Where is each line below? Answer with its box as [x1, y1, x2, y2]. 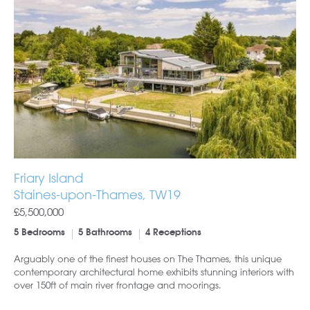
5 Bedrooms [14, 228, 65, 237]
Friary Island [14, 170, 83, 185]
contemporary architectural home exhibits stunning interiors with [14, 265, 294, 277]
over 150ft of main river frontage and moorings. [14, 278, 221, 291]
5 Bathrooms [78, 228, 132, 237]
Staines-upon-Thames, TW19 [14, 186, 181, 202]
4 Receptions [145, 228, 201, 237]
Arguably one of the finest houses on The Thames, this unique [14, 252, 282, 264]
